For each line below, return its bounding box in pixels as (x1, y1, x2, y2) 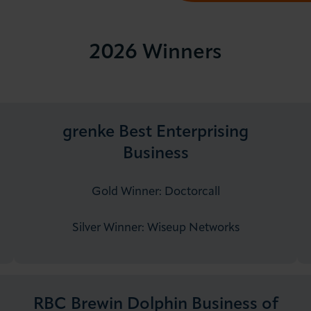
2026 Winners (90, 42, 221, 64)
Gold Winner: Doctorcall (91, 186, 220, 199)
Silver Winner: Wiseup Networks (72, 222, 239, 235)
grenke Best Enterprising (62, 124, 249, 142)
